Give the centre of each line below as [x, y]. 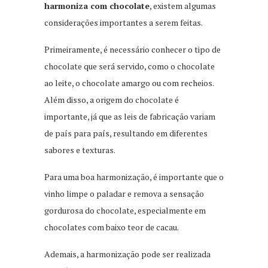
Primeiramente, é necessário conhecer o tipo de [133, 49]
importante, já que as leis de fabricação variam [130, 116]
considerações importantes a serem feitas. [124, 22]
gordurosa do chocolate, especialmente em [125, 210]
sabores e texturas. [80, 150]
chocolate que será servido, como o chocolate [130, 66]
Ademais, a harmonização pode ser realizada [127, 254]
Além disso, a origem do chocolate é [112, 99]
